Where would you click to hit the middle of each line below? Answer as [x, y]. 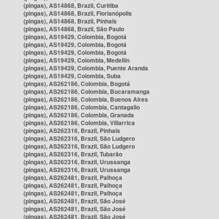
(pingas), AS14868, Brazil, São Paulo [74, 29]
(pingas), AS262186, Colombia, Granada [79, 115]
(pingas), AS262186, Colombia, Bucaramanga [87, 91]
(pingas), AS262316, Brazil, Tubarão [73, 154]
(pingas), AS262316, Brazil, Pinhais [72, 131]
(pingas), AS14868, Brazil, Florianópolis [78, 13]
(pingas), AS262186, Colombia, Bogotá [77, 84]
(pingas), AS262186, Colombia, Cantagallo [82, 107]
